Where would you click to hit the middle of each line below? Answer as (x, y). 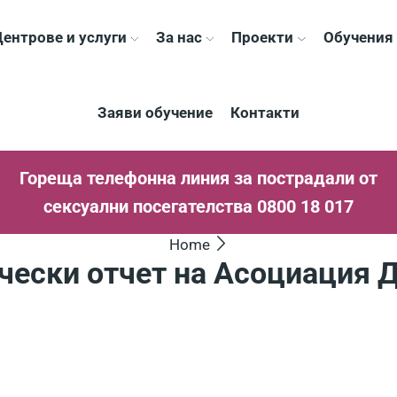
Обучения (358, 37)
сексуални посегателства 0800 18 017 (198, 206)
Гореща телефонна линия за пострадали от (198, 178)
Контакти (265, 113)
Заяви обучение (155, 113)
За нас (179, 37)
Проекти (263, 37)
